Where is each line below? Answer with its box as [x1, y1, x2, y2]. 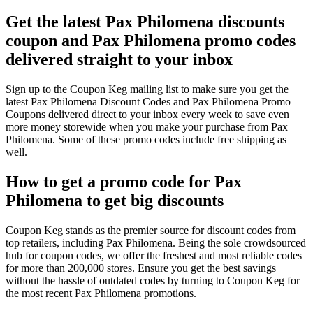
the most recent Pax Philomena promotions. [6, 286, 196, 299]
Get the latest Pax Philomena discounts [6, 12, 284, 31]
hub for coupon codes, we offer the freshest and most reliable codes [6, 249, 302, 261]
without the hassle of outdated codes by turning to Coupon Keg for [6, 274, 300, 286]
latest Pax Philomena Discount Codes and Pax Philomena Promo [6, 95, 291, 108]
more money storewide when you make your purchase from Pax [6, 120, 288, 133]
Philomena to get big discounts [6, 191, 224, 210]
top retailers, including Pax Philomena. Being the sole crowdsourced [6, 236, 306, 249]
